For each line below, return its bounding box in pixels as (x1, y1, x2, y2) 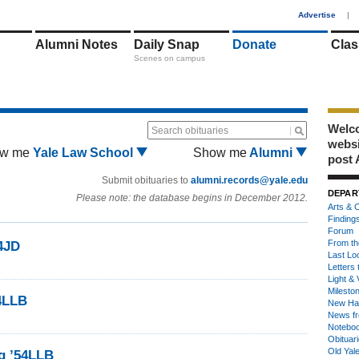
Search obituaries (151, 125, 228, 136)
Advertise (298, 10, 336, 19)
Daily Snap (134, 38, 200, 51)
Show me (193, 146, 247, 159)
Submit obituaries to (102, 175, 191, 186)
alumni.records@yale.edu (191, 175, 308, 186)
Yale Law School (33, 146, 137, 159)
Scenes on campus (134, 54, 205, 63)
